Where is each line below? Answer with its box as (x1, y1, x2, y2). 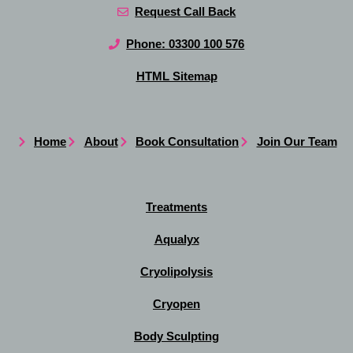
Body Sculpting (134, 329, 219, 344)
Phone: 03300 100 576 (126, 37, 245, 51)
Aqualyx (154, 232, 199, 247)
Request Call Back (135, 5, 236, 19)
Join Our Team (256, 135, 337, 149)
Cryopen (153, 297, 200, 311)
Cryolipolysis (140, 265, 213, 279)
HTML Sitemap (136, 69, 217, 84)
